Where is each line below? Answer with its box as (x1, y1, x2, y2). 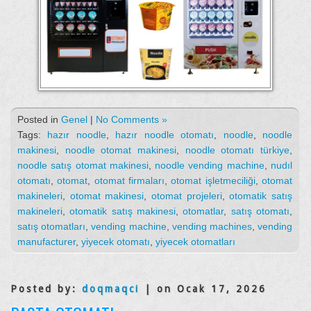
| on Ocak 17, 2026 (140, 283, 267, 295)
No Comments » (96, 114, 167, 126)
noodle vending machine (155, 160, 264, 171)
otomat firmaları (94, 175, 165, 187)
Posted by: (10, 283, 82, 295)
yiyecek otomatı (81, 236, 150, 248)
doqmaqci (82, 283, 140, 295)
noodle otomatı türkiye (185, 144, 290, 156)
